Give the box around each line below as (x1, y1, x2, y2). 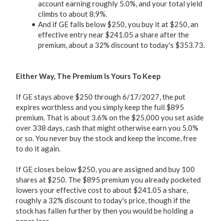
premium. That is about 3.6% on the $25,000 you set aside (16, 113, 204, 122)
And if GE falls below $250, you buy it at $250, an (38, 20, 198, 29)
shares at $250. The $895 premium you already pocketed (16, 175, 201, 184)
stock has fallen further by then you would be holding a (16, 206, 193, 215)
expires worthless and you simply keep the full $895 (16, 103, 184, 111)
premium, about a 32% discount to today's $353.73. (38, 40, 205, 49)
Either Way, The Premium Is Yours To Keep (16, 72, 161, 80)
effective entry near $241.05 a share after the (38, 30, 189, 39)
